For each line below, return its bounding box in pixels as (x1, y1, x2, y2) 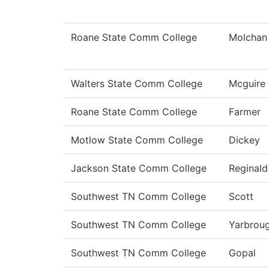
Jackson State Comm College (71, 162, 207, 175)
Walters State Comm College (71, 77, 202, 90)
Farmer (229, 106, 261, 118)
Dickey (229, 134, 260, 147)
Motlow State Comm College (71, 134, 203, 147)
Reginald (229, 162, 268, 175)
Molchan (229, 31, 267, 44)
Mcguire (229, 77, 265, 90)
